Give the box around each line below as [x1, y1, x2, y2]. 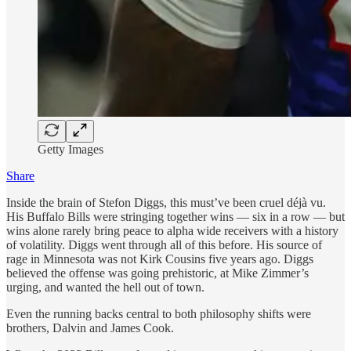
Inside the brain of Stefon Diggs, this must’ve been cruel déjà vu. [6, 195, 326, 209]
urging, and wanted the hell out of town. [6, 280, 204, 294]
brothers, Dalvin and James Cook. [6, 320, 174, 335]
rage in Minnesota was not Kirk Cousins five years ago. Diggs [6, 251, 313, 266]
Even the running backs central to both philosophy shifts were [6, 306, 311, 320]
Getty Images [38, 142, 103, 156]
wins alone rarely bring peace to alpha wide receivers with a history [6, 223, 338, 237]
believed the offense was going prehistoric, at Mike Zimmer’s [6, 266, 309, 280]
